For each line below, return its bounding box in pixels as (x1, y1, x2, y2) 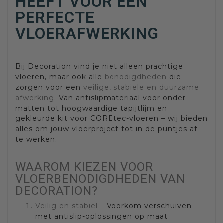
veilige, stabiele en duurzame (83, 82, 199, 92)
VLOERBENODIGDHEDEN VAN (15, 172, 185, 186)
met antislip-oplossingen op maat (35, 212, 168, 221)
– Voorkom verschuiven (98, 201, 192, 211)
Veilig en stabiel (35, 201, 98, 211)
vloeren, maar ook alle (15, 72, 105, 81)
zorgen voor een (15, 82, 83, 92)
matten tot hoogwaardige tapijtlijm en (15, 103, 167, 112)
